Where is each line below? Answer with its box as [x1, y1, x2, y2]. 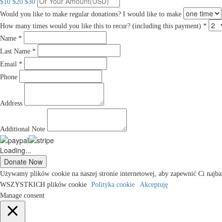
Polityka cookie [91, 181, 135, 189]
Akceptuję [140, 181, 168, 189]
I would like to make [123, 10, 183, 18]
